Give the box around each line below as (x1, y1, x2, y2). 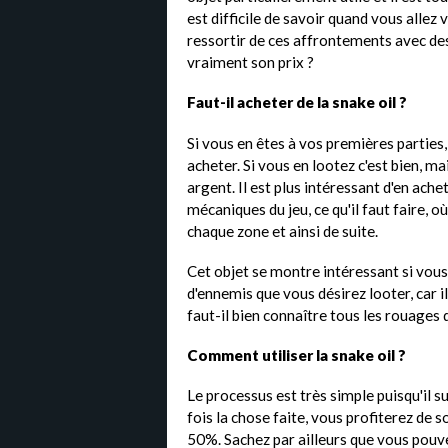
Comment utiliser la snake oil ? (187, 345, 406, 364)
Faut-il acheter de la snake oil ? (187, 93, 407, 112)
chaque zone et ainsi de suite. (187, 221, 378, 240)
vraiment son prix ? (187, 53, 314, 72)
